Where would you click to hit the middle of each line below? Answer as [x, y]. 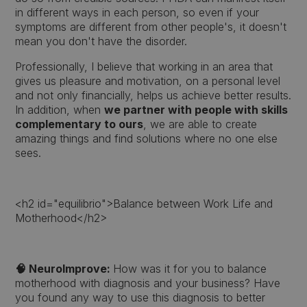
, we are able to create [200, 124]
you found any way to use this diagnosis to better [140, 297]
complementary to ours [79, 124]
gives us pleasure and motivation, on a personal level [148, 81]
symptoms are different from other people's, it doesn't [151, 27]
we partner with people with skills [196, 110]
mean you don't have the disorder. [101, 41]
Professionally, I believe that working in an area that [144, 66]
